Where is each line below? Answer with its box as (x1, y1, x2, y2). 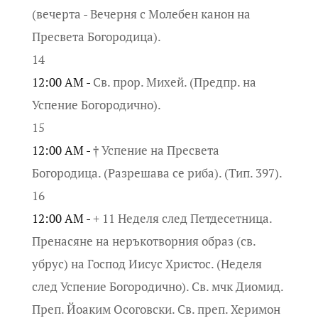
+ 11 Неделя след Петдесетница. (92, 209, 272, 226)
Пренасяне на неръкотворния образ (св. (31, 232, 256, 249)
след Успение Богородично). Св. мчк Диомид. (31, 278, 283, 295)
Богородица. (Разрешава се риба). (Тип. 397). (31, 164, 283, 181)
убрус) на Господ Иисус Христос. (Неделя (31, 255, 262, 272)
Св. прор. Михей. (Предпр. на (92, 73, 256, 90)
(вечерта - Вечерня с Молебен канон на (31, 5, 251, 22)
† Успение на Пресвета (92, 141, 219, 158)
